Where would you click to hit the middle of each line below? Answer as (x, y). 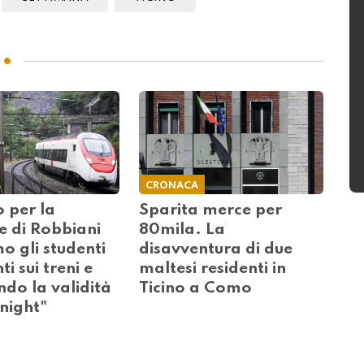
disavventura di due (216, 250)
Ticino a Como (196, 289)
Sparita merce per (211, 211)
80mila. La (182, 230)
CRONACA (172, 186)
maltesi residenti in (213, 269)
